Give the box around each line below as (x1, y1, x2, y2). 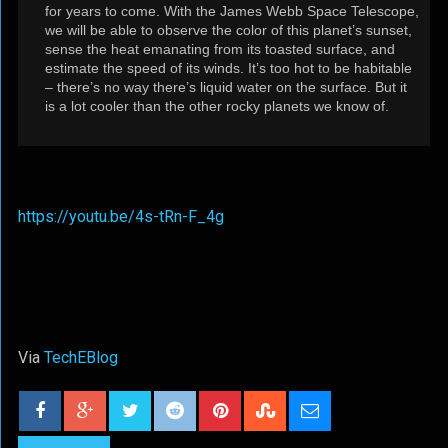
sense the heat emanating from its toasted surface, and (44, 41, 395, 57)
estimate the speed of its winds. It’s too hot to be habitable (44, 60, 412, 76)
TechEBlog (43, 348, 118, 367)
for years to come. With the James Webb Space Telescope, (44, 3, 419, 19)
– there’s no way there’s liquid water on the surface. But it (44, 79, 407, 95)
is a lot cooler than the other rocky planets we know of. (44, 98, 389, 114)
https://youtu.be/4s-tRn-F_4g (17, 207, 224, 226)
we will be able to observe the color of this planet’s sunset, (44, 22, 412, 38)
